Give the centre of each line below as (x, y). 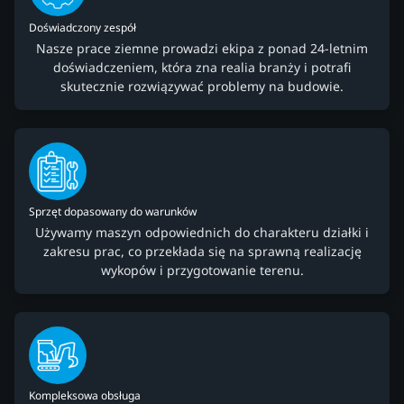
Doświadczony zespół (83, 28)
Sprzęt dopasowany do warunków (113, 212)
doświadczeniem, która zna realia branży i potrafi (202, 68)
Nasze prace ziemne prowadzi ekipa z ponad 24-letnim (202, 49)
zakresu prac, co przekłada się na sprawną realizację (202, 252)
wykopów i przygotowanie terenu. (202, 271)
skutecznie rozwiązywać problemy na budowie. (202, 87)
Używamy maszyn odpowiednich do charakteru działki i (202, 233)
